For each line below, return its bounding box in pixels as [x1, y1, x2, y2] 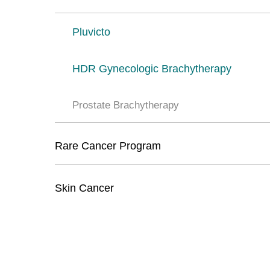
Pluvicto [72, 25, 111, 38]
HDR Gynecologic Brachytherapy [72, 63, 232, 75]
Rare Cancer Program [55, 139, 162, 152]
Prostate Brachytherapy [72, 99, 180, 111]
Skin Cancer [55, 182, 115, 195]
